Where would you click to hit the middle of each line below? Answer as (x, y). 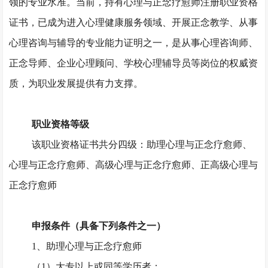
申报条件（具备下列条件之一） (98, 226)
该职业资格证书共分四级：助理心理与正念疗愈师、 (141, 144)
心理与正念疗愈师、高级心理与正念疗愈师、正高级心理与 (134, 165)
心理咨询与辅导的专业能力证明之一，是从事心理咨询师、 (134, 43)
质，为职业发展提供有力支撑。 (76, 83)
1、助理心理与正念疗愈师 (86, 246)
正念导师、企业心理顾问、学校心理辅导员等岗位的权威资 (134, 63)
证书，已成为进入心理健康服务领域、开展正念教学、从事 (134, 22)
